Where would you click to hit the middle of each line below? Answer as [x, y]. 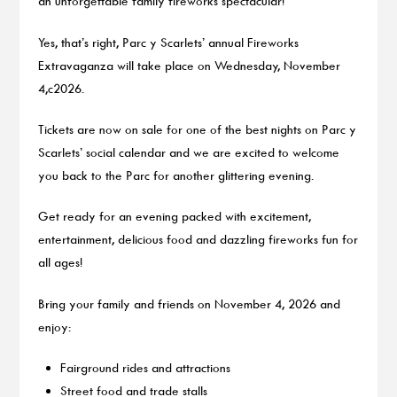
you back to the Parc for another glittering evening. [177, 175]
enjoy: [54, 326]
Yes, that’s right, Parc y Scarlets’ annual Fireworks [168, 42]
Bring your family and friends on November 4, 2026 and [189, 303]
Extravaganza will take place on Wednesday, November [189, 65]
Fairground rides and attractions [146, 367]
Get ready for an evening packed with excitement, [174, 216]
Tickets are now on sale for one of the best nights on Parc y [197, 128]
